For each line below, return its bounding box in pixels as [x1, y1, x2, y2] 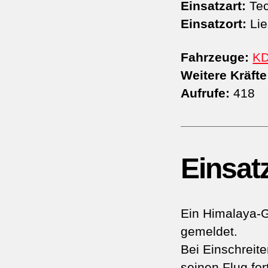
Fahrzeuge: [181, 50, 249, 65]
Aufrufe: [181, 86, 230, 100]
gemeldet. [181, 224, 238, 239]
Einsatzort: [181, 17, 247, 31]
